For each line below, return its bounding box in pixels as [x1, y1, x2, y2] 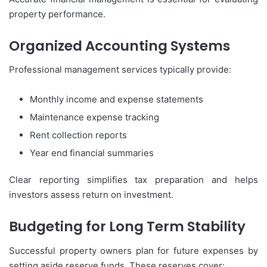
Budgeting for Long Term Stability [9, 217, 246, 237]
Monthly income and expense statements [30, 94, 203, 105]
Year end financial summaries [30, 147, 154, 159]
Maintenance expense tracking [30, 111, 159, 123]
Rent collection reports [30, 129, 127, 141]
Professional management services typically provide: [9, 64, 231, 76]
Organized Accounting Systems [9, 36, 230, 55]
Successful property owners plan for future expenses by [9, 244, 258, 256]
